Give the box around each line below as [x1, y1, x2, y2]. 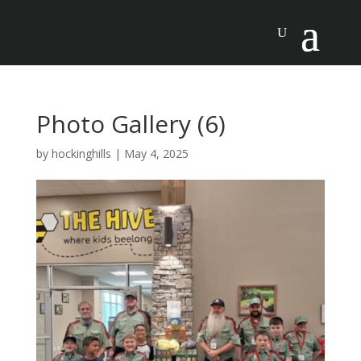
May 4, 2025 [123, 146, 189, 161]
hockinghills [51, 146, 111, 161]
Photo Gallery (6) [35, 107, 226, 140]
